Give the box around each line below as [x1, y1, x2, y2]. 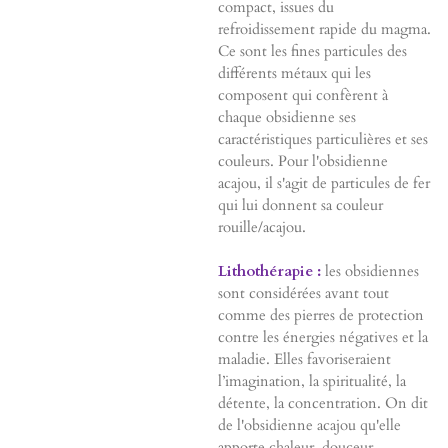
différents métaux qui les [217, 63, 371, 84]
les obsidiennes [320, 261, 419, 282]
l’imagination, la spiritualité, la [217, 371, 406, 392]
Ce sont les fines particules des [217, 41, 407, 62]
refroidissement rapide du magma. [217, 19, 431, 40]
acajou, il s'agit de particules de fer [217, 173, 430, 194]
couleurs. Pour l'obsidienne [217, 151, 388, 172]
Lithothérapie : [217, 261, 321, 282]
